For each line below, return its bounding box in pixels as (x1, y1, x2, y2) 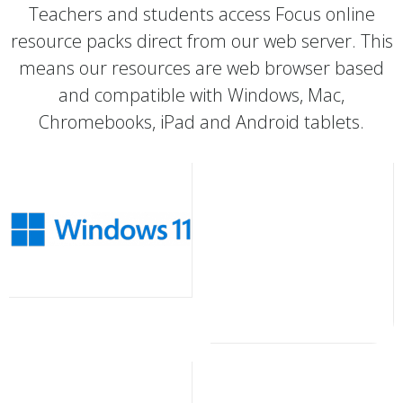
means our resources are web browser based (19, 55, 384, 80)
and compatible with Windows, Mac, (58, 82, 345, 107)
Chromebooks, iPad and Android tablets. (39, 109, 364, 134)
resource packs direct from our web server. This (10, 28, 393, 53)
